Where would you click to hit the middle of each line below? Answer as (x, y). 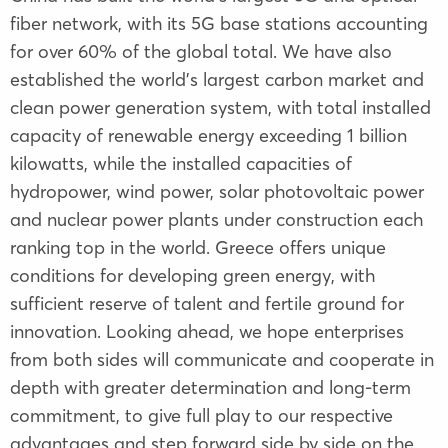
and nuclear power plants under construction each (216, 219)
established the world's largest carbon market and (217, 79)
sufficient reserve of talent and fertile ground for (207, 303)
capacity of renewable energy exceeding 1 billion (208, 135)
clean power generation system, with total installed (220, 107)
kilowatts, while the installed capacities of (181, 163)
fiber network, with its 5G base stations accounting (219, 23)
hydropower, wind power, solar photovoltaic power (217, 191)
